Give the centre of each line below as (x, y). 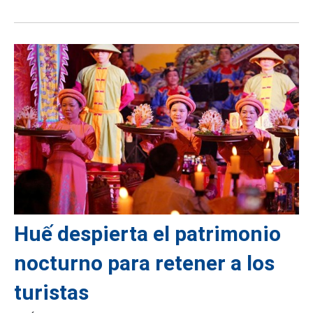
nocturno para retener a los (144, 263)
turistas (51, 292)
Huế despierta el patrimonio (147, 233)
